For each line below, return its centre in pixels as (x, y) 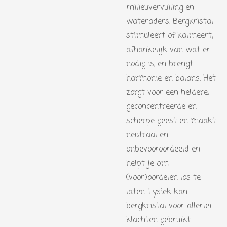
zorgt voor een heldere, (167, 93)
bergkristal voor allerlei (169, 206)
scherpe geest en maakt (171, 121)
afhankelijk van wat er (168, 50)
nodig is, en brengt (160, 64)
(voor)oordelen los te (163, 178)
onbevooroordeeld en (163, 149)
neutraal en (147, 135)
